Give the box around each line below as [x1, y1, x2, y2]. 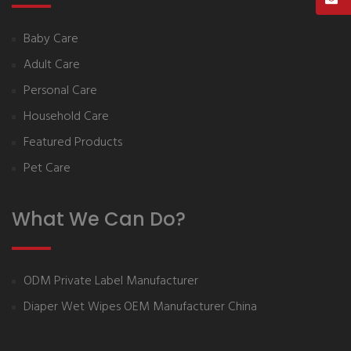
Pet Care [24, 157, 71, 179]
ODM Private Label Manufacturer [24, 270, 198, 291]
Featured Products [24, 132, 122, 153]
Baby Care [24, 28, 78, 49]
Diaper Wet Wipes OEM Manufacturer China [24, 296, 257, 317]
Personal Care [24, 80, 97, 101]
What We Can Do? [12, 205, 186, 232]
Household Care [24, 106, 109, 127]
